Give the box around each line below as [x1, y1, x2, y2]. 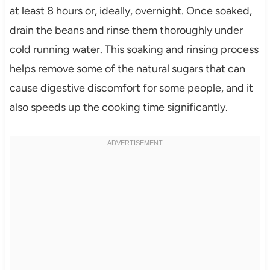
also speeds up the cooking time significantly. [9, 101, 228, 115]
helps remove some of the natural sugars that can [9, 62, 245, 76]
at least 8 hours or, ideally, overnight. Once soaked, [9, 4, 252, 18]
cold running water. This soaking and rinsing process [9, 43, 259, 57]
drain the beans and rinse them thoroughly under [9, 24, 243, 37]
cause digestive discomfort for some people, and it [9, 81, 253, 95]
